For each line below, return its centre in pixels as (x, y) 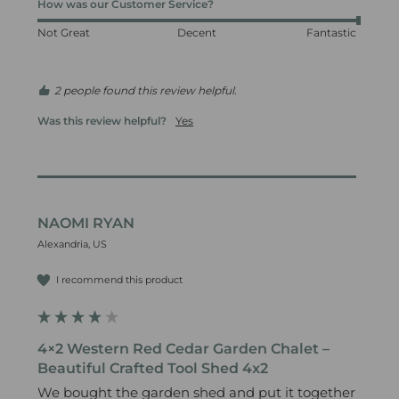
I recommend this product (119, 279)
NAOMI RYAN (86, 224)
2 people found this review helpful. (146, 91)
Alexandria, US (72, 244)
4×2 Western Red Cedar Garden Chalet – (183, 349)
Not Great (64, 32)
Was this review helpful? (102, 121)
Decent (196, 32)
